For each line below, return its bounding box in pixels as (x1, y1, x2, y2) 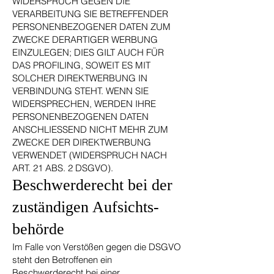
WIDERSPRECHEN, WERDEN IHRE (12, 98, 156, 109)
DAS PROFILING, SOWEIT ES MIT (12, 59, 150, 71)
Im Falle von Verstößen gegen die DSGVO (12, 241, 181, 253)
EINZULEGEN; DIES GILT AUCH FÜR (12, 46, 164, 58)
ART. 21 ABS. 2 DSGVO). (12, 162, 113, 174)
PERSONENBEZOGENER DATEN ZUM (12, 21, 171, 32)
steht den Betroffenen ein (12, 254, 112, 265)
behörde (12, 220, 64, 238)
